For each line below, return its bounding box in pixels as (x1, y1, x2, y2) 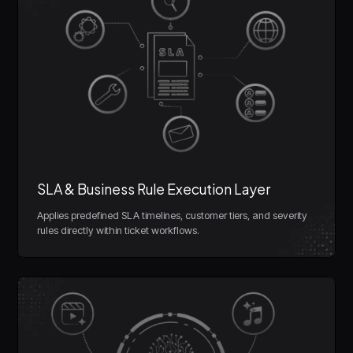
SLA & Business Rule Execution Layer (37, 180, 271, 198)
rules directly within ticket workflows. (37, 224, 200, 236)
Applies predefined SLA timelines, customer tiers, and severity (37, 209, 308, 221)
